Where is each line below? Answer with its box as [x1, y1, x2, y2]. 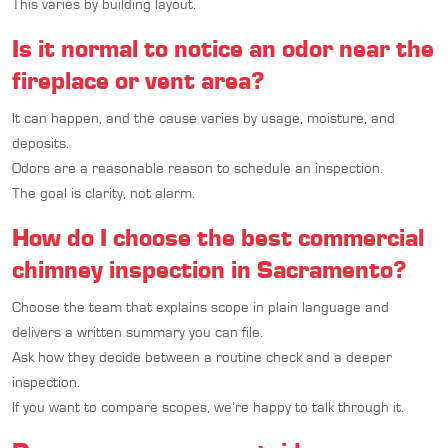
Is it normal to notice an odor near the [12, 32, 434, 63]
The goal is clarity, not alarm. [12, 183, 195, 202]
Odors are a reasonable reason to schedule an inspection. [12, 158, 383, 177]
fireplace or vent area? [12, 64, 264, 95]
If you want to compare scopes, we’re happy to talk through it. [12, 397, 404, 416]
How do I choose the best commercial [12, 221, 424, 252]
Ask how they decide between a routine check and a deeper [12, 347, 392, 366]
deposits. [12, 133, 69, 152]
